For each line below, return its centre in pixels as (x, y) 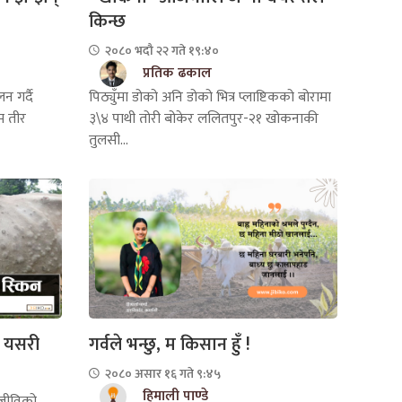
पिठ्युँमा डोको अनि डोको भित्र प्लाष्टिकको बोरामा (210, 97)
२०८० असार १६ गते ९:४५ (161, 373)
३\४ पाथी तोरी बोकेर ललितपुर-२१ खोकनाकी (203, 118)
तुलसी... (108, 140)
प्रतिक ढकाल (177, 73)
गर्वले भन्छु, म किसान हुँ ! (169, 344)
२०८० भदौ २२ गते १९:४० (160, 50)
